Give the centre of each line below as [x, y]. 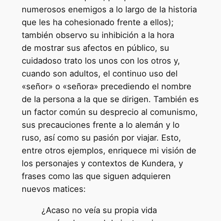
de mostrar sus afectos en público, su [95, 48]
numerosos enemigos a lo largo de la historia [109, 9]
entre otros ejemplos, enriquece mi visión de [109, 150]
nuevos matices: [54, 189]
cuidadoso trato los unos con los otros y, [101, 60]
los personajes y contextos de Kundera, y [102, 163]
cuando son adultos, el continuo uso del [99, 73]
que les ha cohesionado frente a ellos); [97, 22]
